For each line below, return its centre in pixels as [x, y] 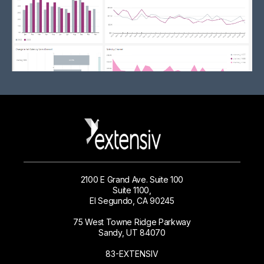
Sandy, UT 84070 [132, 232]
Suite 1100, [132, 190]
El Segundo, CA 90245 [132, 200]
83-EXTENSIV [132, 253]
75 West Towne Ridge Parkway [132, 222]
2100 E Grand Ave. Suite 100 [132, 179]
